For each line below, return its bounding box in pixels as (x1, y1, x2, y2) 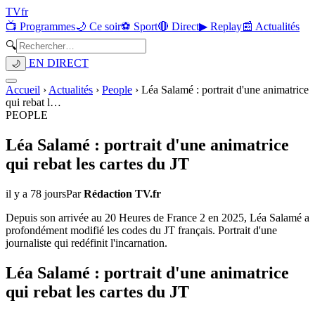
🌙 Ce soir (75, 20, 121, 32)
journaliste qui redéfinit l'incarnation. (6, 236, 167, 249)
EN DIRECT (26, 57, 89, 69)
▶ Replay (199, 20, 242, 32)
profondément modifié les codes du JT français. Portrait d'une (6, 224, 277, 236)
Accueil (6, 84, 40, 96)
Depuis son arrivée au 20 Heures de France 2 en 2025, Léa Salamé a (6, 211, 309, 224)
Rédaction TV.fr (84, 187, 161, 200)
